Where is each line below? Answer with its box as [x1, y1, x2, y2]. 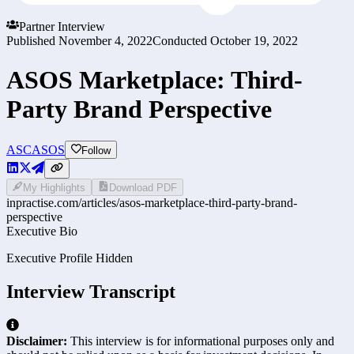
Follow [81, 144, 111, 156]
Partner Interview [19, 20, 105, 34]
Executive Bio [6, 224, 77, 238]
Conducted [153, 34, 207, 48]
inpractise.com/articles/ [6, 195, 119, 209]
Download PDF [108, 181, 177, 194]
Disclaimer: [6, 333, 67, 348]
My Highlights [23, 181, 86, 194]
